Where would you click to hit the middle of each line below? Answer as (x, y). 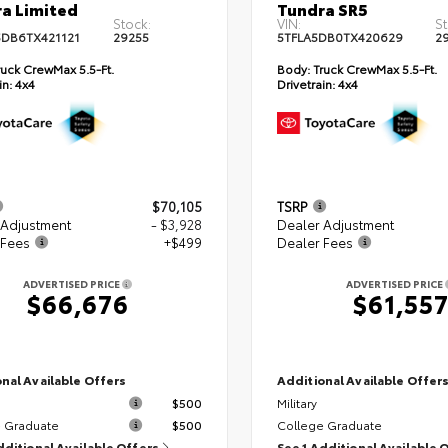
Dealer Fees (314, 241)
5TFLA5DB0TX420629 (339, 37)
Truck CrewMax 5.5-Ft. (373, 69)
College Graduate (329, 425)
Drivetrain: (305, 84)
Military (296, 403)
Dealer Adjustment (335, 223)
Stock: (131, 23)
